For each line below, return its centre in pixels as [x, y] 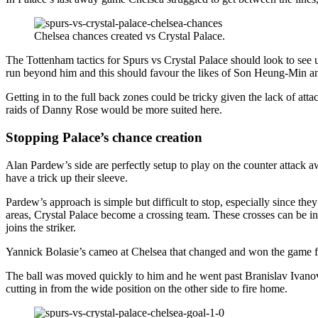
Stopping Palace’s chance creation [104, 137]
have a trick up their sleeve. [67, 177]
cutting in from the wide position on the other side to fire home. [147, 288]
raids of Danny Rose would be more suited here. [114, 110]
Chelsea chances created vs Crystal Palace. [130, 36]
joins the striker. [41, 227]
